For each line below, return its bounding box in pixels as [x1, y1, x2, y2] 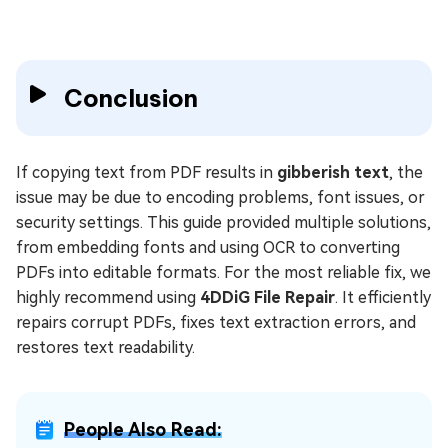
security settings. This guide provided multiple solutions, [16, 213, 431, 233]
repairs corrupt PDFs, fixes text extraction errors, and [16, 313, 416, 333]
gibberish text [277, 163, 389, 183]
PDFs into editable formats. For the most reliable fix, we [16, 263, 431, 283]
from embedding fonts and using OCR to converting [16, 238, 400, 258]
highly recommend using [16, 288, 200, 308]
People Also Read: [64, 419, 222, 441]
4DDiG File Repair [200, 288, 335, 308]
